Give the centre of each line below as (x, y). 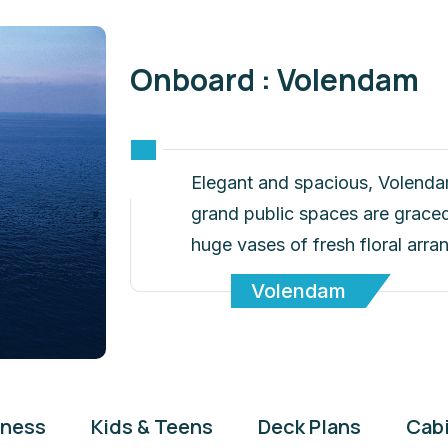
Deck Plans (309, 427)
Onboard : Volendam (274, 80)
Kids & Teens (152, 427)
